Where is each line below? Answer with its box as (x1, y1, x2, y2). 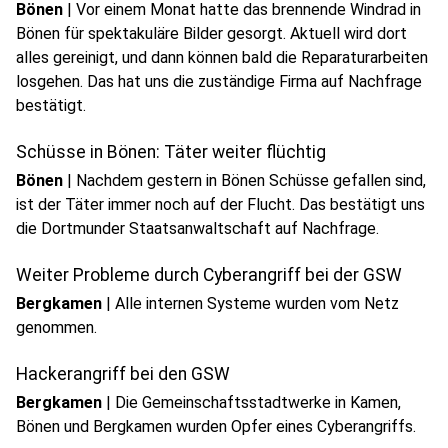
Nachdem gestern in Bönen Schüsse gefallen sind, (76, 171, 426, 190)
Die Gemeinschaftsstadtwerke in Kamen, (115, 393, 401, 412)
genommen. (16, 318, 97, 337)
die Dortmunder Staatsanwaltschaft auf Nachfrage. (16, 219, 379, 238)
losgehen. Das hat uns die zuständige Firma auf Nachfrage (16, 72, 422, 91)
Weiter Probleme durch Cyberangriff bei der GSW (16, 265, 402, 285)
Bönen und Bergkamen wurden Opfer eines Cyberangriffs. (16, 417, 416, 436)
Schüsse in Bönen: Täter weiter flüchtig (16, 142, 326, 162)
